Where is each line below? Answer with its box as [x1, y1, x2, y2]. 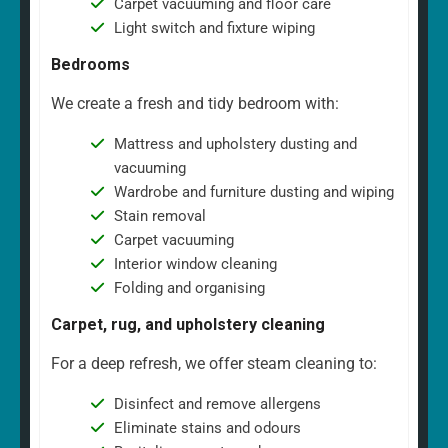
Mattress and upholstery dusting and [113, 135, 357, 154]
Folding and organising [113, 279, 265, 298]
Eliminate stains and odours [113, 419, 301, 438]
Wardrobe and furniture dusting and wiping [113, 183, 394, 202]
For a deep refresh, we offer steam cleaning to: [51, 354, 377, 374]
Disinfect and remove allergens [113, 395, 321, 414]
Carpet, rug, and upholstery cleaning [51, 315, 325, 335]
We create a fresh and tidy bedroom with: [51, 94, 339, 114]
